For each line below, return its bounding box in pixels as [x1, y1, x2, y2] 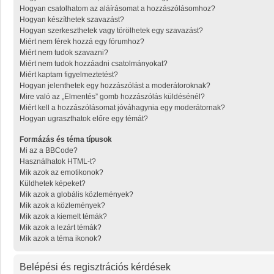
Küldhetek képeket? [20, 179, 86, 188]
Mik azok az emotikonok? [20, 168, 103, 177]
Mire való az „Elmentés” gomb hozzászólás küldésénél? [20, 92, 205, 102]
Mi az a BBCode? [20, 146, 78, 155]
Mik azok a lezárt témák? [20, 223, 102, 232]
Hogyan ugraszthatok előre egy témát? [20, 114, 148, 124]
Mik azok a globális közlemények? [20, 190, 133, 199]
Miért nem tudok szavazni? [20, 48, 108, 57]
